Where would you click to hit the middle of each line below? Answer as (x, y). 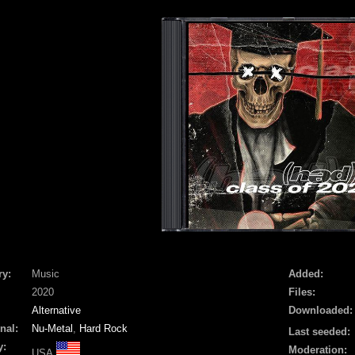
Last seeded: (319, 331)
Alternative (56, 310)
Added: (306, 273)
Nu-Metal (52, 328)
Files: (302, 292)
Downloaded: (321, 310)
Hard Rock (103, 328)
